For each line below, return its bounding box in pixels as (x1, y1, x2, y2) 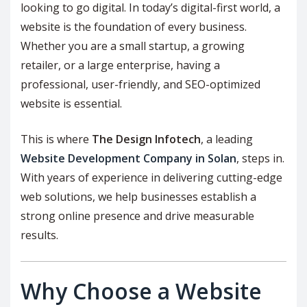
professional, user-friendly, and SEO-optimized (21, 76, 260, 92)
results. (21, 227, 58, 243)
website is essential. (21, 95, 122, 111)
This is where (21, 131, 92, 147)
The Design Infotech (92, 131, 201, 147)
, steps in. (236, 150, 284, 166)
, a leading (201, 131, 253, 147)
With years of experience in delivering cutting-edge (21, 169, 282, 185)
